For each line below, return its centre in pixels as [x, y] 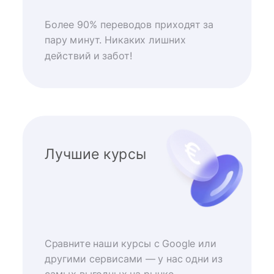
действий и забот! [88, 56]
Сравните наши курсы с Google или [130, 243]
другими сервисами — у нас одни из [134, 259]
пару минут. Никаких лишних [115, 40]
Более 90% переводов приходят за [129, 25]
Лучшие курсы [96, 154]
